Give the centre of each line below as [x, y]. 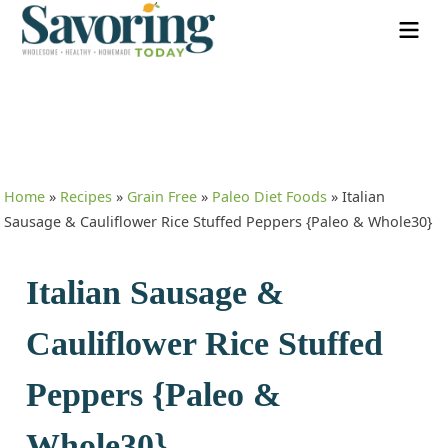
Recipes [86, 197]
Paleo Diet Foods [270, 197]
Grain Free [162, 197]
